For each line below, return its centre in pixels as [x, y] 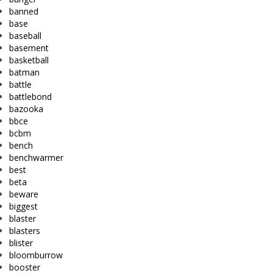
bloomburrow [36, 255]
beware [24, 194]
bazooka [26, 108]
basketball [29, 60]
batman [24, 72]
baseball [25, 35]
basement [29, 48]
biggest [23, 206]
